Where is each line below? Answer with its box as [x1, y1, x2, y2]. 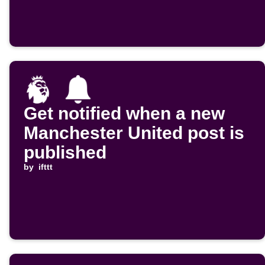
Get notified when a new [24, 104, 225, 124]
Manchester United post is [24, 123, 244, 143]
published [24, 143, 106, 163]
